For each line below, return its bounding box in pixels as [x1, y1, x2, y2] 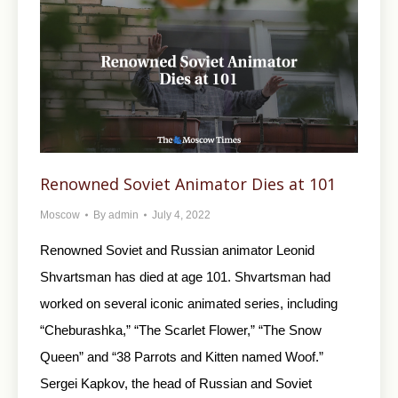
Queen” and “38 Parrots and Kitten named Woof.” [40, 348, 327, 364]
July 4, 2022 [152, 208, 211, 221]
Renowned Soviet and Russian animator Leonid [40, 242, 314, 258]
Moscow [40, 208, 80, 221]
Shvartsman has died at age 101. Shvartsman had [40, 268, 330, 284]
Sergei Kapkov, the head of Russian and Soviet [40, 375, 312, 391]
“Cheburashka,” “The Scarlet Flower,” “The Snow [40, 322, 322, 338]
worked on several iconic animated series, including [40, 295, 338, 311]
